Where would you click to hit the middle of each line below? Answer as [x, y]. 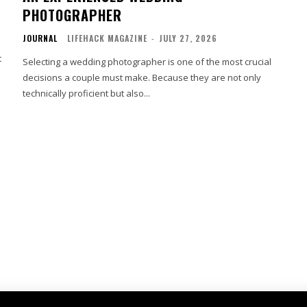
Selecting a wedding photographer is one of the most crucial [147, 61]
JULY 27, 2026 [188, 38]
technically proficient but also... [87, 93]
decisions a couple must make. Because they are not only [142, 77]
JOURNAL [40, 38]
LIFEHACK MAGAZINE [108, 38]
